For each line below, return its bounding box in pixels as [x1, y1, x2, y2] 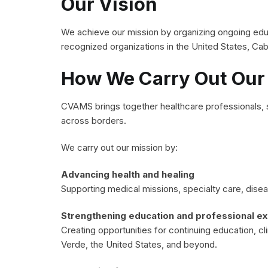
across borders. [61, 114, 126, 126]
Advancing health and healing [61, 168, 194, 180]
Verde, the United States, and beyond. [61, 238, 217, 250]
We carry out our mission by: [61, 141, 178, 153]
